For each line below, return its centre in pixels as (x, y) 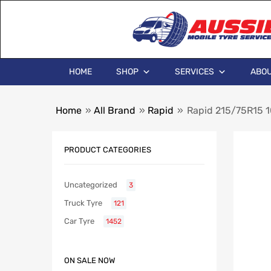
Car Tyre (79, 221)
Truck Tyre (83, 203)
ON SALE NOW (90, 261)
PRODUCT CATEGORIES (108, 149)
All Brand (115, 110)
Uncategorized (91, 185)
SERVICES (194, 72)
